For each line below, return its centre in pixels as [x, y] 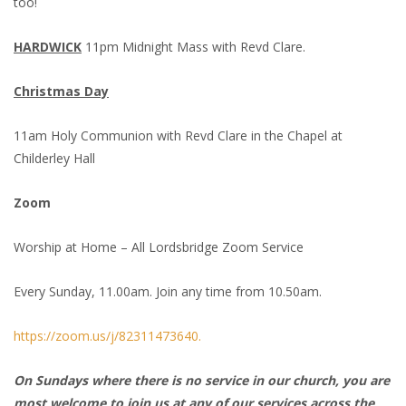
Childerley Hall [54, 159]
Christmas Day [61, 92]
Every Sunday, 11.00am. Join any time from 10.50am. [168, 292]
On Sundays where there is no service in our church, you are [202, 381]
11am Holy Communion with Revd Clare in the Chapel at [178, 136]
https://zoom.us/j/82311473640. [107, 336]
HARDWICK [48, 47]
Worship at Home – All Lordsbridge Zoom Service [159, 247]
